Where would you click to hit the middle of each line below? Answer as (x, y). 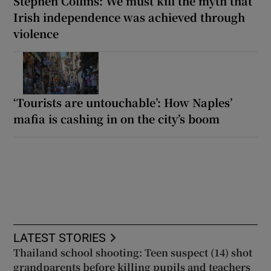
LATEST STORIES (60, 237)
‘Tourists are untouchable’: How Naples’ (123, 102)
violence (36, 33)
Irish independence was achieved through (129, 17)
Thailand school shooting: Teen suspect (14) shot (133, 252)
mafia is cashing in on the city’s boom (117, 118)
